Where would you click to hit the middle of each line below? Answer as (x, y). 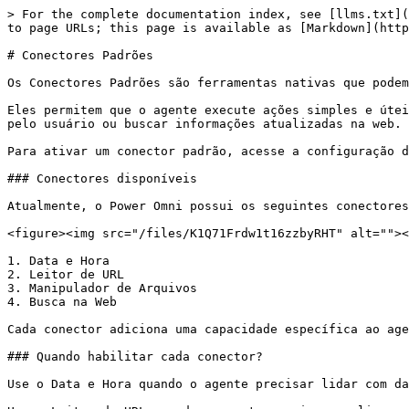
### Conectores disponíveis (102, 178)
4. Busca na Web (62, 302)
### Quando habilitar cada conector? (135, 357)
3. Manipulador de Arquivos (102, 288)
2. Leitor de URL (66, 274)
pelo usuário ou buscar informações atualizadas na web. (204, 124)
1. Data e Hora (58, 261)
